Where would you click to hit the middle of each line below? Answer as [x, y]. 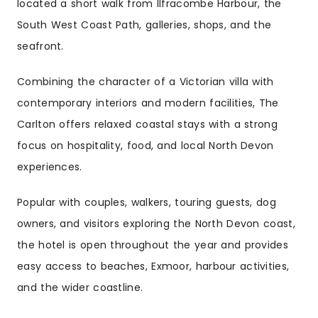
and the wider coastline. [80, 288]
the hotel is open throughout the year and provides [153, 245]
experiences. [50, 167]
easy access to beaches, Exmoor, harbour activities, [153, 267]
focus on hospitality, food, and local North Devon [146, 146]
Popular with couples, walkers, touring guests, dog [147, 203]
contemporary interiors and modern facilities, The [148, 103]
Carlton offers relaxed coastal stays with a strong [147, 125]
